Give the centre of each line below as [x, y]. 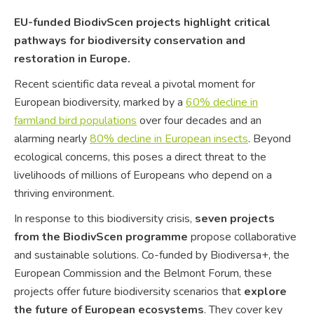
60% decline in [222, 102]
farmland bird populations [75, 120]
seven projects [235, 218]
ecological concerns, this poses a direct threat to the [140, 157]
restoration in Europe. [72, 59]
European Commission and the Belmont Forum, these [143, 273]
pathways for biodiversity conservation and [130, 40]
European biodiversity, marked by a [100, 102]
